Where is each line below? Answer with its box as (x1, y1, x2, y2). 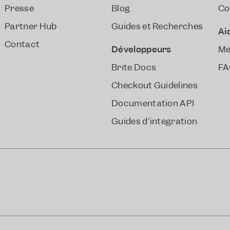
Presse (4, 3, 34, 14)
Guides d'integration (111, 116, 198, 127)
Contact (4, 39, 40, 50)
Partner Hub (4, 21, 57, 32)
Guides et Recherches (111, 21, 203, 32)
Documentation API (111, 98, 195, 109)
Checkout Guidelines (111, 80, 198, 91)
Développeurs (111, 44, 171, 55)
